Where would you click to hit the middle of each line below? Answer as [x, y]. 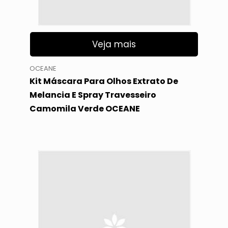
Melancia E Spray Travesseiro [93, 95]
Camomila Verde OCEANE [84, 108]
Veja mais [114, 45]
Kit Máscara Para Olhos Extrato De [104, 81]
